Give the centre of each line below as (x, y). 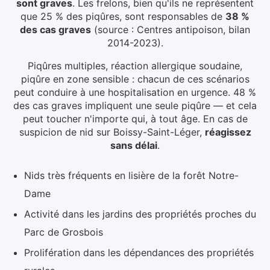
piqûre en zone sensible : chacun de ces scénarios (135, 79)
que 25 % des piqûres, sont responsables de (121, 16)
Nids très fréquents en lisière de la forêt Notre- (131, 175)
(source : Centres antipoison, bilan (172, 29)
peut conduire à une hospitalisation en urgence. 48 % (135, 92)
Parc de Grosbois (64, 232)
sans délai (134, 145)
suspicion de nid (56, 132)
